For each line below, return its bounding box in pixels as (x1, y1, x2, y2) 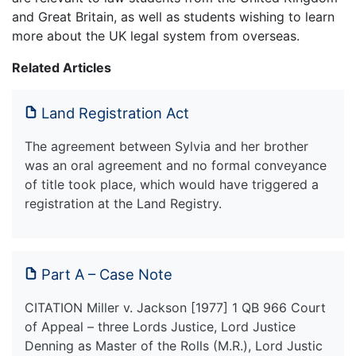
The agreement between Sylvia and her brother (25, 137, 308, 154)
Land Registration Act (41, 103, 189, 122)
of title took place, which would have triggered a (25, 176, 319, 192)
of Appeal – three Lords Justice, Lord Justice (25, 318, 296, 335)
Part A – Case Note (41, 265, 172, 283)
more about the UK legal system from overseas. (12, 27, 300, 44)
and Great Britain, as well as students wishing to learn (12, 8, 335, 25)
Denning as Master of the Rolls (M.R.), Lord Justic (25, 337, 323, 354)
